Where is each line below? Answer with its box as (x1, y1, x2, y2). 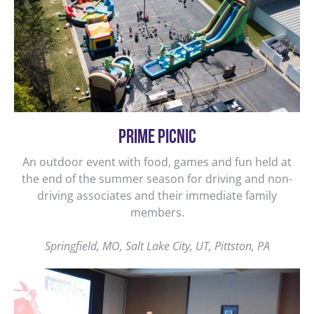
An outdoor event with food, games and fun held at (22, 154, 292, 170)
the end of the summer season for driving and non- (22, 171, 292, 187)
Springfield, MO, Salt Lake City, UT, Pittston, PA (44, 238, 270, 254)
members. (130, 205, 184, 221)
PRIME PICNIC (118, 128, 196, 149)
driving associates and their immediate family (37, 188, 277, 204)
